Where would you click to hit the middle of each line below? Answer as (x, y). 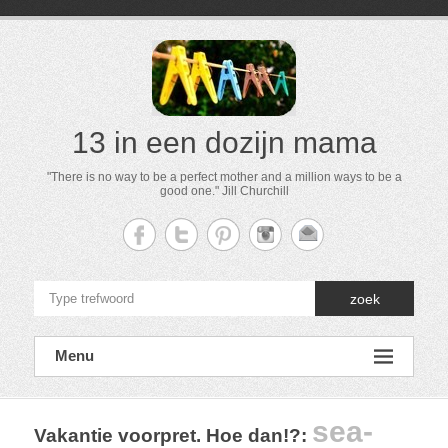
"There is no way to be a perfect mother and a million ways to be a (224, 177)
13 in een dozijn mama (224, 142)
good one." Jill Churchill (224, 191)
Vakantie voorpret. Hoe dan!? (167, 435)
